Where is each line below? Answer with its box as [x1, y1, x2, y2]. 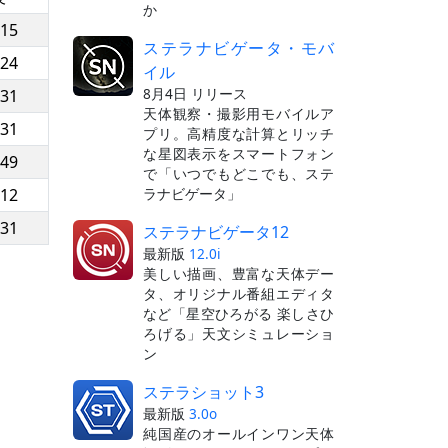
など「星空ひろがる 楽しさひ [143, 303, 334, 323]
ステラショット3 [143, 380, 264, 403]
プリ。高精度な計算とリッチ [143, 123, 334, 143]
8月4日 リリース [143, 83, 247, 103]
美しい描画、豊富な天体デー [143, 263, 334, 283]
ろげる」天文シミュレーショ [143, 323, 334, 343]
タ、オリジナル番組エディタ [143, 283, 334, 303]
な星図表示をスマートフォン [143, 143, 334, 163]
